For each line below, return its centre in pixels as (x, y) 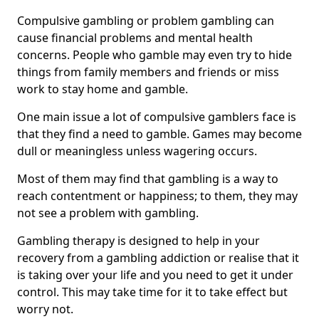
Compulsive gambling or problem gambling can (146, 21)
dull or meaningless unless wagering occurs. (137, 151)
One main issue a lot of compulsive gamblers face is (157, 117)
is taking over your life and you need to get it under (155, 275)
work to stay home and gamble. (103, 89)
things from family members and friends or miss (148, 72)
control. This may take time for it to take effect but (152, 292)
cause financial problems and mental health (135, 38)
